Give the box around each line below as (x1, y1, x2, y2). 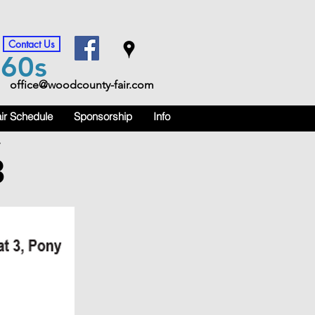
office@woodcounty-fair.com (10, 78, 154, 91)
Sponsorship (73, 110, 132, 123)
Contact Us (8, 37, 55, 51)
